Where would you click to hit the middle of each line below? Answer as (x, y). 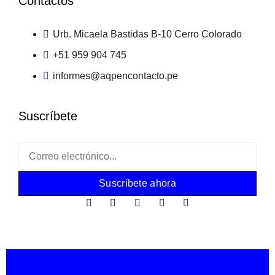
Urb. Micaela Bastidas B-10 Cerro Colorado (147, 34)
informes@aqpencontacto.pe (115, 76)
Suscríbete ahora (137, 183)
